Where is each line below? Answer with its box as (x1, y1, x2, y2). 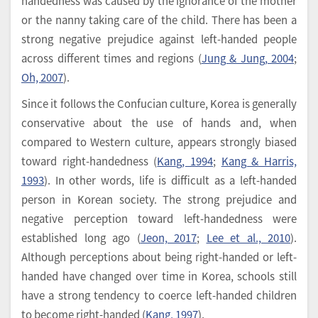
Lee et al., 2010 (206, 230, 290, 246)
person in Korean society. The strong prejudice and (21, 192, 297, 207)
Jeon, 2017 (140, 230, 197, 246)
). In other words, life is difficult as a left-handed (44, 172, 297, 188)
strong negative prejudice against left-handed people (21, 31, 297, 47)
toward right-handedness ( (21, 153, 158, 169)
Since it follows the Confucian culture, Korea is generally (21, 96, 297, 111)
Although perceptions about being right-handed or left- (21, 249, 297, 265)
